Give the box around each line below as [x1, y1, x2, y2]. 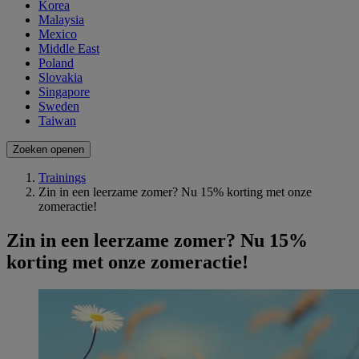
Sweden [38, 99, 79, 114]
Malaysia [38, 13, 84, 27]
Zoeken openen [13, 143, 84, 156]
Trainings [38, 171, 86, 185]
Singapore [38, 85, 90, 99]
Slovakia [38, 71, 83, 85]
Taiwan [38, 114, 76, 128]
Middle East [38, 42, 99, 56]
